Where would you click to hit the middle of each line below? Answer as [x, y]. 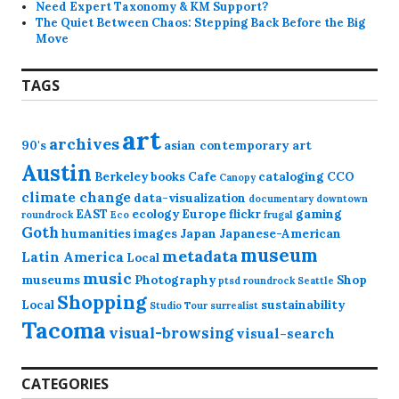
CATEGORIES [65, 384]
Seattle [316, 281]
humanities [96, 234]
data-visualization [190, 199]
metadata [200, 256]
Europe [204, 215]
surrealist [234, 306]
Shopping [102, 303]
